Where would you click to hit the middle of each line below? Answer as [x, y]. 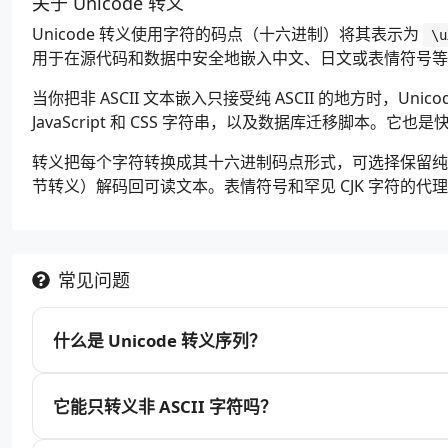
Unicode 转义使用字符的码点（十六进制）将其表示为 [227, 34]
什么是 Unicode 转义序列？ [159, 340]
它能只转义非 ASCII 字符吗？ [165, 406]
